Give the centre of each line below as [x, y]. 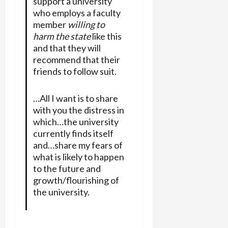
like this [106, 36]
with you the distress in [78, 110]
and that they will [67, 48]
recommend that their [76, 59]
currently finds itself [73, 133]
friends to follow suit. [75, 71]
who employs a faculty [77, 12]
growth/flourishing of [76, 180]
